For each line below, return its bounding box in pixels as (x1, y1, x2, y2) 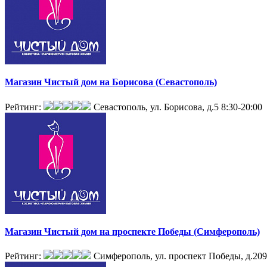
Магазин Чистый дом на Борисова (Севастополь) (5, 77, 217, 88)
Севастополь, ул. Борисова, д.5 (94, 101, 219, 112)
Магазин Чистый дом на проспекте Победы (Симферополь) (5, 226, 260, 237)
